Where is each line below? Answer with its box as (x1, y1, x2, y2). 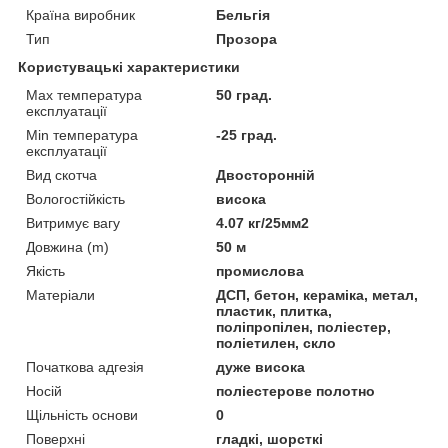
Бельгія (216, 6, 271, 23)
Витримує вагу (26, 214, 120, 231)
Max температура (26, 86, 142, 103)
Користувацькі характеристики (18, 58, 240, 75)
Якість (26, 262, 65, 279)
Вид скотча (26, 166, 97, 183)
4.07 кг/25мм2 (216, 214, 310, 231)
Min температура (26, 126, 138, 143)
